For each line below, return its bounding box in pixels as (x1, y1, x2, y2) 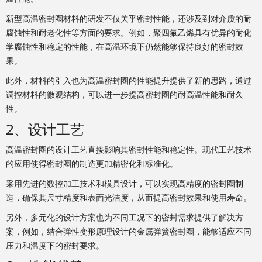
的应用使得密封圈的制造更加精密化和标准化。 (6, 157, 178, 169)
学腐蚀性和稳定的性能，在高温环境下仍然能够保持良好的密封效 (6, 40, 243, 52)
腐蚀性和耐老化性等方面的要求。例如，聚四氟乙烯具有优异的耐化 (6, 26, 251, 38)
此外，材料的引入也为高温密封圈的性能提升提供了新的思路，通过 (6, 74, 251, 86)
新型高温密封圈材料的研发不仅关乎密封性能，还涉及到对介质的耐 (6, 12, 251, 24)
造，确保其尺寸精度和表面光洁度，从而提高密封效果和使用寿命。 (6, 191, 251, 203)
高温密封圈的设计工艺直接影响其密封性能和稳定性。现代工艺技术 (6, 143, 251, 155)
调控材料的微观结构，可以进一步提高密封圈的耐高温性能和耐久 (6, 88, 243, 100)
